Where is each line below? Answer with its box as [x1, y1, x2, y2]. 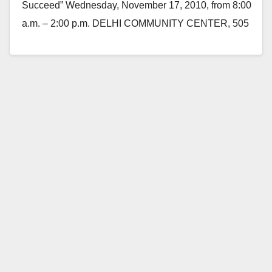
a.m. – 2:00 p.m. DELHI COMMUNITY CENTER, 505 [22, 18, 249, 29]
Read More [28, 64, 76, 75]
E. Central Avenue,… [22, 36, 112, 47]
